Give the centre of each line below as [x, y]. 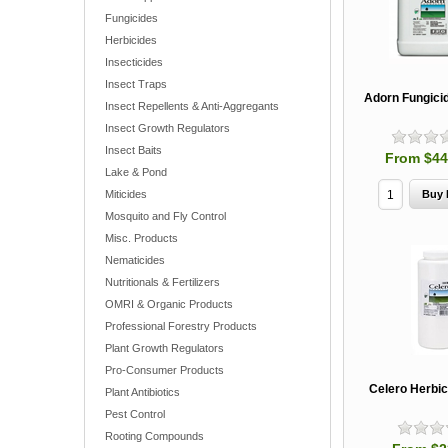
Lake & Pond [136, 172]
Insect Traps [136, 84]
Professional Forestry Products [181, 326]
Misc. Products [141, 238]
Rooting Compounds [154, 436]
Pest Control [135, 414]
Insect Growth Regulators [167, 128]
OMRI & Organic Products [169, 304]
